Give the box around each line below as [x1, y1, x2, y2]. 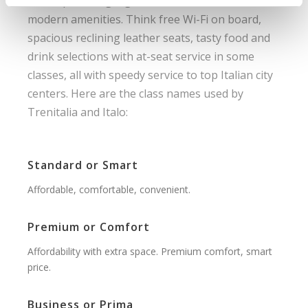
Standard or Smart [27, 157, 138, 173]
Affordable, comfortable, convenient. [27, 182, 190, 196]
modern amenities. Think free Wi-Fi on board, [27, 11, 261, 27]
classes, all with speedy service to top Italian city [27, 67, 273, 82]
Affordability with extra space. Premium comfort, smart [27, 244, 272, 258]
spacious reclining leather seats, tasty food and [27, 30, 270, 45]
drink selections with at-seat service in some [27, 48, 254, 64]
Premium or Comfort [27, 219, 150, 234]
